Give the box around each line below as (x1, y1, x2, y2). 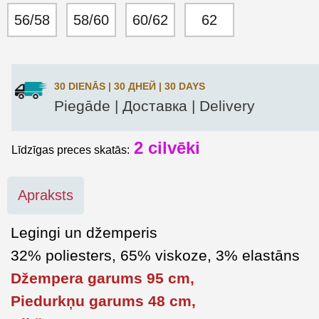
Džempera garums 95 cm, (11, 270, 194, 286)
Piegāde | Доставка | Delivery (54, 98, 255, 114)
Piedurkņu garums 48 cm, (11, 293, 196, 309)
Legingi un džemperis (11, 224, 157, 241)
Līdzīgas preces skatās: (11, 144, 132, 156)
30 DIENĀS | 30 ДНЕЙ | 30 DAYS (54, 80, 205, 93)
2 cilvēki (134, 138, 200, 157)
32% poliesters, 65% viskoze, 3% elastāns (11, 247, 300, 263)
